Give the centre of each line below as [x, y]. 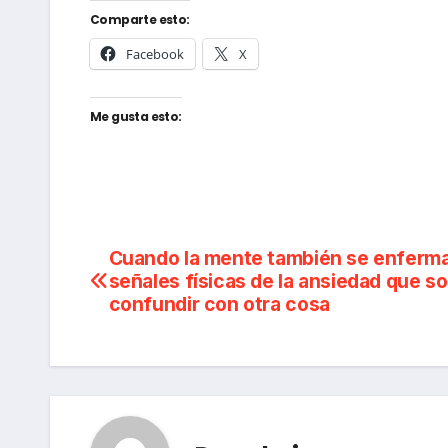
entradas [159, 348]
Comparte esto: [140, 19]
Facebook [155, 53]
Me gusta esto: [136, 116]
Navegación [181, 266]
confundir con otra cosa [219, 303]
